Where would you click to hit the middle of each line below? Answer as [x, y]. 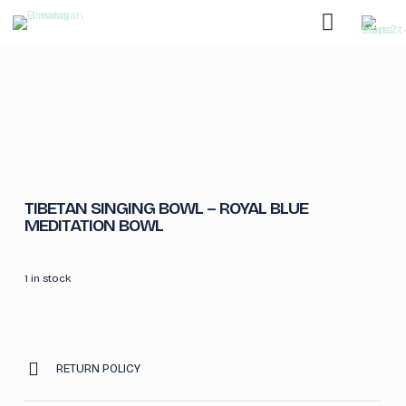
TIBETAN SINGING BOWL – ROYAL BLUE [166, 208]
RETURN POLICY [98, 368]
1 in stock [47, 278]
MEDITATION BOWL [93, 225]
